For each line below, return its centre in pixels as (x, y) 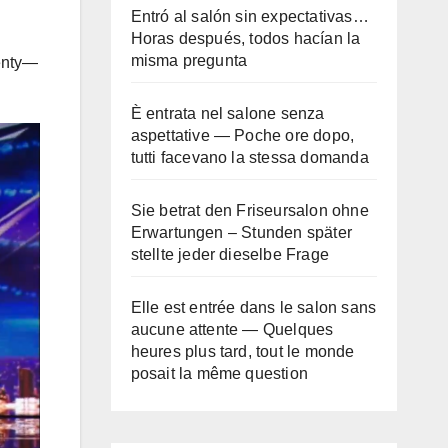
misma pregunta (189, 60)
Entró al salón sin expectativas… (249, 16)
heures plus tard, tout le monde (242, 351)
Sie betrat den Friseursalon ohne (249, 210)
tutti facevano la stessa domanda (249, 157)
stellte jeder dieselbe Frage (230, 254)
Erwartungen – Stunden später (241, 232)
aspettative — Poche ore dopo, (242, 135)
